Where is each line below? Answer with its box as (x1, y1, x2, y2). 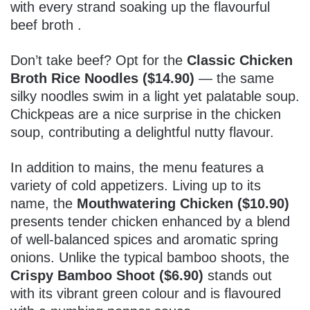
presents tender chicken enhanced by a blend (10, 213, 290, 229)
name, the (10, 195, 77, 211)
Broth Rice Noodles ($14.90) (10, 70, 194, 86)
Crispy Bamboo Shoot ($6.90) (10, 267, 203, 283)
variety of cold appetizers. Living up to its (10, 177, 261, 193)
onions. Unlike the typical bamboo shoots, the (10, 249, 289, 265)
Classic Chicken (187, 52, 293, 68)
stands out (203, 267, 272, 283)
